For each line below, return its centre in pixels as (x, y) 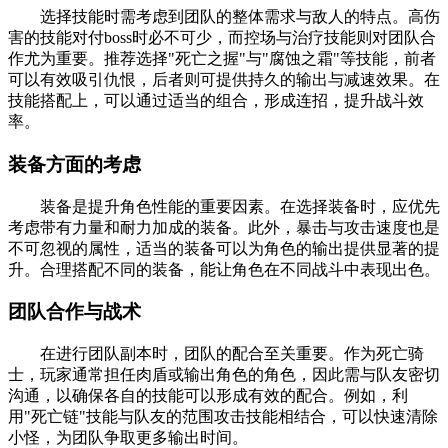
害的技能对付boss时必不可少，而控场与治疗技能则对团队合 (222, 38)
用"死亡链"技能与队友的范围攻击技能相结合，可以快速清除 (223, 417)
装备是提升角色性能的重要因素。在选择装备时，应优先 (224, 206)
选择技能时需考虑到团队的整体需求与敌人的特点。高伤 (224, 17)
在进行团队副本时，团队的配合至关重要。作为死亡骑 (216, 354)
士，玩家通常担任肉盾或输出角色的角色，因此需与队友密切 (224, 375)
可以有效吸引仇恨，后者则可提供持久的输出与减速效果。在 (224, 80)
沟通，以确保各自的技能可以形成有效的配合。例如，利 (208, 396)
